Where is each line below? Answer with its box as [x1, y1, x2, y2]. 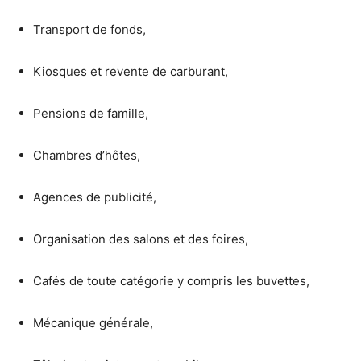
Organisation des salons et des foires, [33, 230, 248, 247]
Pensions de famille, [33, 105, 148, 121]
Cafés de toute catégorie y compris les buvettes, [33, 272, 309, 288]
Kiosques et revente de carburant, [33, 63, 228, 79]
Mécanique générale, [33, 314, 153, 330]
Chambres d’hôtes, [33, 147, 140, 163]
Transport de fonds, [33, 21, 146, 37]
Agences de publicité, [33, 189, 156, 205]
